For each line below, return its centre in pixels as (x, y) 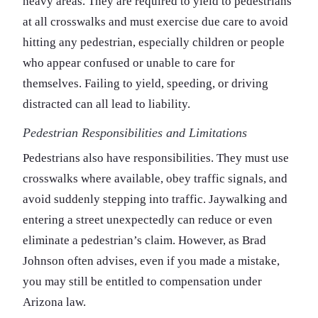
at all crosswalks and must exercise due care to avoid (155, 21)
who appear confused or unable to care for (129, 62)
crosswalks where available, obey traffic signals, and (155, 178)
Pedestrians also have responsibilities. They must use (156, 158)
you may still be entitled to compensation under (142, 281)
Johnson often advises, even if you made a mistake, (151, 261)
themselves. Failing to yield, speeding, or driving (146, 83)
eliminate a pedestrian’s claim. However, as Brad (144, 240)
